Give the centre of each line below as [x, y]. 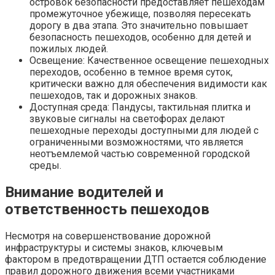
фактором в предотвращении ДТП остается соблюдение [136, 259]
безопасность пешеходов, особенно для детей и [140, 37]
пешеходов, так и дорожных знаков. [114, 95]
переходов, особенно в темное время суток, [131, 72]
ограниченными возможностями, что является [136, 142]
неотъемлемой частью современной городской [140, 153]
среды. [45, 165]
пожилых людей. [69, 48]
